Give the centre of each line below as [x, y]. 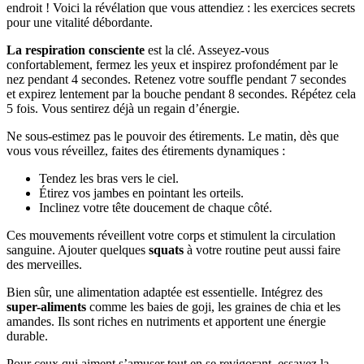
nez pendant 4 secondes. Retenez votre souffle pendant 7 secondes [176, 79]
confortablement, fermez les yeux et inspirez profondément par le [172, 64]
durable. [27, 336]
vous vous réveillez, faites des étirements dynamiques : [146, 150]
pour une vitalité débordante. [80, 22]
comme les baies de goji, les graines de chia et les [213, 306]
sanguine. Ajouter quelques [78, 249]
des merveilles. [44, 264]
